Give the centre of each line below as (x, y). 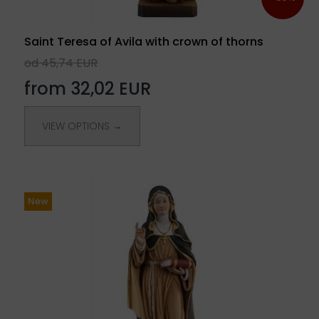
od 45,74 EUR (61, 63)
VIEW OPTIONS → (83, 126)
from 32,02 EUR (88, 88)
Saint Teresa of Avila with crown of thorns (144, 41)
